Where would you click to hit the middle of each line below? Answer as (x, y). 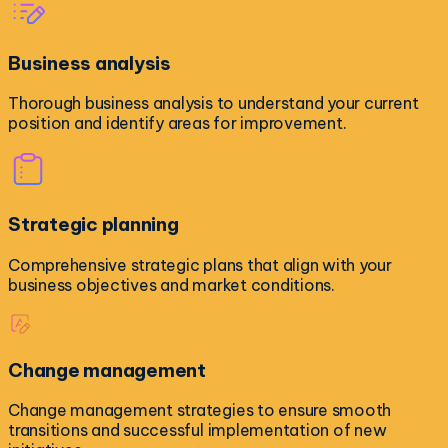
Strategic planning (93, 224)
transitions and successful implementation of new (197, 430)
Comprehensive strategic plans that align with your (200, 264)
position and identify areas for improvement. (177, 123)
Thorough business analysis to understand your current (213, 103)
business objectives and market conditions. (171, 284)
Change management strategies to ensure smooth (200, 410)
